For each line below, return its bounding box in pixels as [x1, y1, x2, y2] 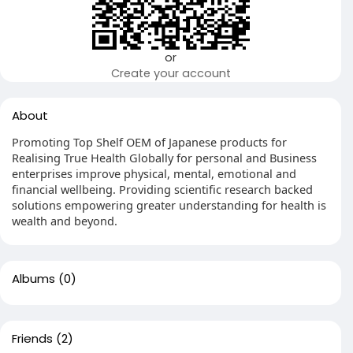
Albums [12, 270, 55, 288]
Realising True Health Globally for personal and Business [12, 150, 317, 166]
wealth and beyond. [12, 213, 117, 229]
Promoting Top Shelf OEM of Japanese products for [12, 134, 287, 150]
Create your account [110, 65, 231, 82]
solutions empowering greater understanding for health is [12, 197, 326, 214]
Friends [12, 330, 53, 347]
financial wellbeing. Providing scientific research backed [12, 181, 313, 198]
